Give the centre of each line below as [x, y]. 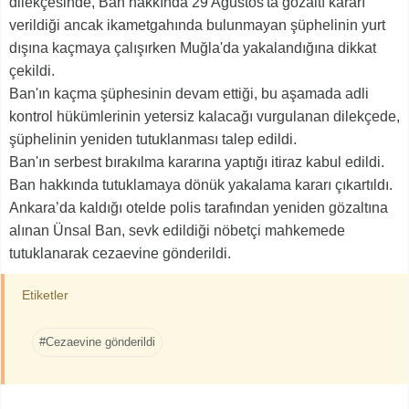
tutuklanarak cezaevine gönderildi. [120, 253]
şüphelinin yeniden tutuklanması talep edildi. [153, 139]
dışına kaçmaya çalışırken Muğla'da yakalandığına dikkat [193, 47]
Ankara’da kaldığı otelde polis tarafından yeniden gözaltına [199, 207]
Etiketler [45, 294]
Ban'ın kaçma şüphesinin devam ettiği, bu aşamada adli [189, 93]
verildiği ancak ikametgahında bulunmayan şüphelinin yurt [197, 25]
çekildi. [32, 70]
